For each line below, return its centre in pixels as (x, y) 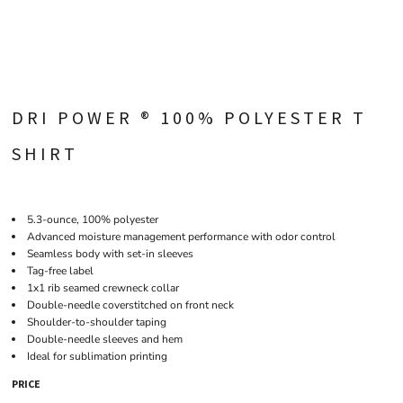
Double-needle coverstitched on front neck (130, 305)
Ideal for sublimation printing (97, 356)
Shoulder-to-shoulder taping (97, 322)
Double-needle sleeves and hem (105, 339)
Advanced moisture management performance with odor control (181, 237)
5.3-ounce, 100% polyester (93, 219)
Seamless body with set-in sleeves (110, 254)
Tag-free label (60, 271)
